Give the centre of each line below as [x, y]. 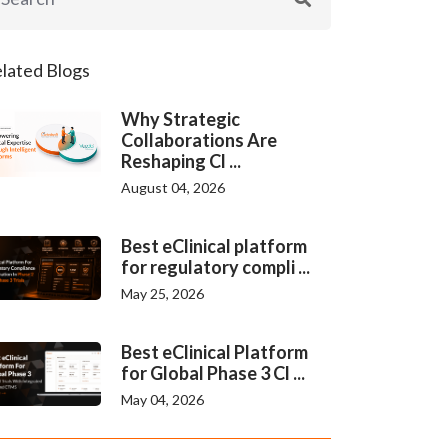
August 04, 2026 [173, 187]
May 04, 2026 [162, 399]
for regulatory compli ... [215, 267]
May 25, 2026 [162, 293]
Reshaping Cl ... [181, 161]
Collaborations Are [199, 140]
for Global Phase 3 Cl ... [213, 373]
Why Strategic [180, 119]
